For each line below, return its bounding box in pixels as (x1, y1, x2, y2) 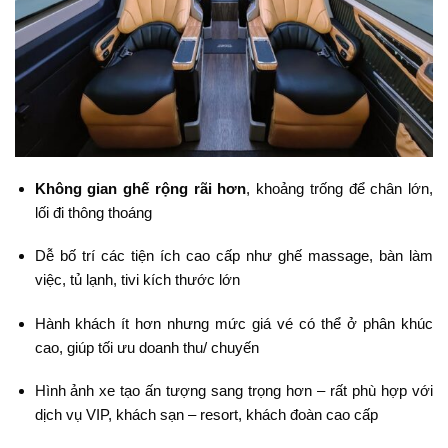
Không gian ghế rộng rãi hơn (34, 179, 247, 197)
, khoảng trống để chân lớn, (246, 179, 433, 197)
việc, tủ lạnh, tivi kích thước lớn (34, 271, 240, 289)
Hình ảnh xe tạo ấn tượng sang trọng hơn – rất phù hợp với (34, 382, 433, 400)
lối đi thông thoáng (34, 203, 152, 221)
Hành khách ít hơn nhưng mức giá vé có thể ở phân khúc (34, 314, 433, 332)
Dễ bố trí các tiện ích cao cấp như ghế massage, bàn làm (34, 247, 433, 265)
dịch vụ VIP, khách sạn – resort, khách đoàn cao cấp (34, 406, 378, 424)
